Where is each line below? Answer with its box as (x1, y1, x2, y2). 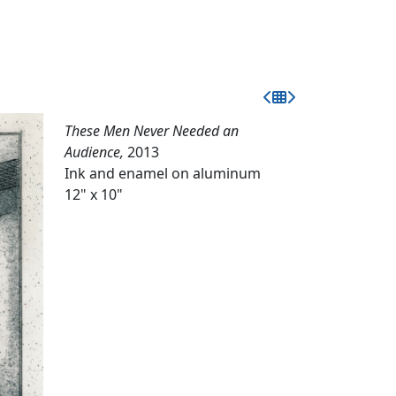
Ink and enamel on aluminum (65, 164, 261, 183)
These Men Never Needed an (65, 121, 239, 141)
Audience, (65, 142, 127, 162)
